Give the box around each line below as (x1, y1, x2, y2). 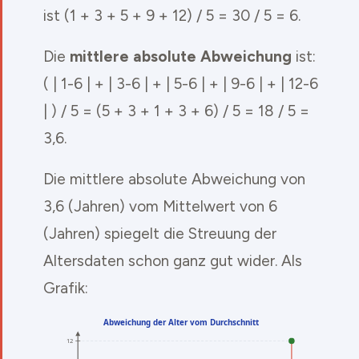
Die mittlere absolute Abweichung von (43, 169, 305, 188)
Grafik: (43, 278, 88, 297)
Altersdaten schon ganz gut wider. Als (43, 251, 302, 270)
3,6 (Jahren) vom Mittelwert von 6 (43, 196, 277, 216)
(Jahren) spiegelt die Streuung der (43, 224, 276, 243)
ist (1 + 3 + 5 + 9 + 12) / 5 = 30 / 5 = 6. (43, 6, 301, 25)
